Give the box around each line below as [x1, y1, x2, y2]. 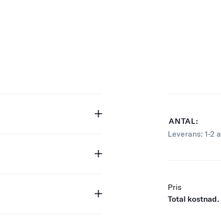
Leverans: [168, 128, 205, 139]
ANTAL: [169, 115, 198, 126]
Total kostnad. [168, 193, 220, 204]
